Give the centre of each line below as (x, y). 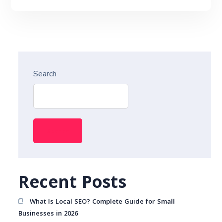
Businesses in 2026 (48, 214)
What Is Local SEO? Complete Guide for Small (102, 202)
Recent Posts (73, 184)
